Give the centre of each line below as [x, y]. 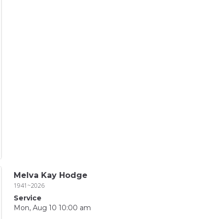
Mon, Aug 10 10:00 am [52, 208]
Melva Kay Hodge [50, 175]
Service [27, 198]
